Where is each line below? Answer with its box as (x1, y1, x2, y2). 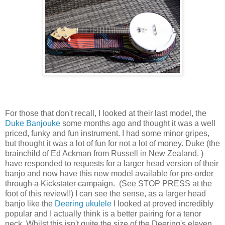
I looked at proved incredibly (111, 199, 213, 208)
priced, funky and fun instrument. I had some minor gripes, (5, 129, 209, 138)
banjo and (5, 169, 43, 178)
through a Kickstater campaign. (5, 179, 115, 188)
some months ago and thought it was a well (60, 119, 215, 128)
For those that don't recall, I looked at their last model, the (5, 109, 206, 118)
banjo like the (5, 199, 55, 208)
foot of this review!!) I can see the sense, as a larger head (5, 189, 206, 198)
